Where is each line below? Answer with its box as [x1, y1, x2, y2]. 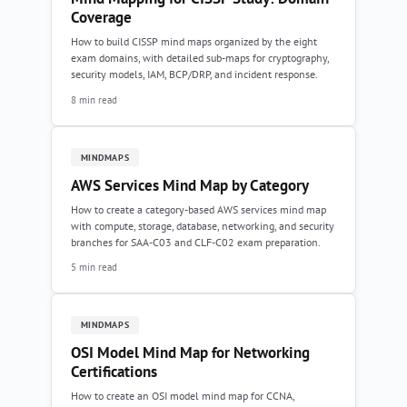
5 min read [71, 260, 117, 274]
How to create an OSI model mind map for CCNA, [71, 389, 294, 403]
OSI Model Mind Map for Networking [71, 342, 310, 363]
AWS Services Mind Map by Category [71, 174, 309, 195]
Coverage [71, 7, 132, 28]
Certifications [71, 362, 157, 382]
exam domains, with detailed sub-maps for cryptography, [71, 51, 329, 65]
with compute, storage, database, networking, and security [71, 218, 334, 233]
